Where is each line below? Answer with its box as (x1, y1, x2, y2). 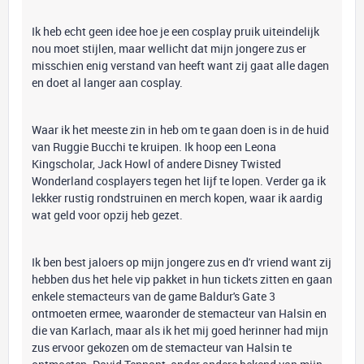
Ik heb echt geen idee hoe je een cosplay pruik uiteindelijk (32, 24, 319, 39)
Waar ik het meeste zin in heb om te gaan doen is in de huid (32, 122, 329, 137)
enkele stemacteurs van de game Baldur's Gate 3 (32, 288, 275, 304)
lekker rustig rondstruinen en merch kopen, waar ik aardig (32, 190, 323, 206)
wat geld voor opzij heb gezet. (32, 207, 183, 223)
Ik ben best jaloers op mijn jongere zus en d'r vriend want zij (32, 254, 331, 270)
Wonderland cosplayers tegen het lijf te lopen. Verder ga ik (32, 173, 326, 188)
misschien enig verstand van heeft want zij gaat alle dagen (32, 58, 329, 73)
